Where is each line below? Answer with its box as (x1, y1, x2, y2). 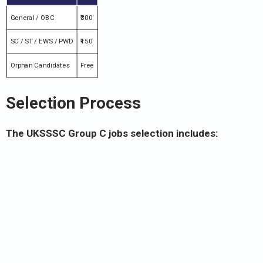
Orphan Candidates (10, 61, 70, 70)
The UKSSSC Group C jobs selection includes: (6, 127, 218, 140)
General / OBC (10, 14, 55, 22)
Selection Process (6, 93, 141, 113)
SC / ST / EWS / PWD (10, 37, 73, 46)
